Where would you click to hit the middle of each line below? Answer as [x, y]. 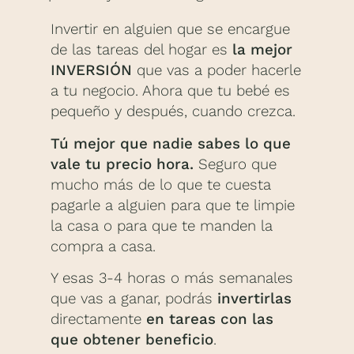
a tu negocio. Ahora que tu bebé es [170, 91]
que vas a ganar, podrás [134, 299]
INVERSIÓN [91, 71]
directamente [98, 320]
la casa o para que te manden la [162, 226]
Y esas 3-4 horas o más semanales [172, 279]
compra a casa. [103, 246]
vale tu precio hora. [122, 164]
